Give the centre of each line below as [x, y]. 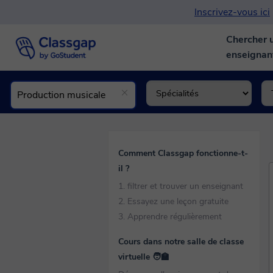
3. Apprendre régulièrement [170, 217]
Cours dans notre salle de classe [181, 242]
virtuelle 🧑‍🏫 [144, 257]
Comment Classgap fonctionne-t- [183, 153]
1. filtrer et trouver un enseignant [181, 186]
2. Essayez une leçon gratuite [173, 201]
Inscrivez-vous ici [232, 12]
